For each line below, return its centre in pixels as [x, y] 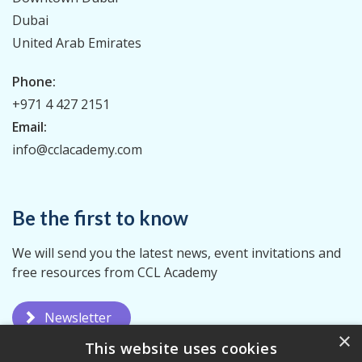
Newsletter [78, 317]
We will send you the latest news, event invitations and [177, 253]
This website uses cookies [181, 348]
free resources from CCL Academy [115, 272]
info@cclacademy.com [77, 149]
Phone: [34, 81]
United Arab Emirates [77, 42]
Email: [29, 126]
